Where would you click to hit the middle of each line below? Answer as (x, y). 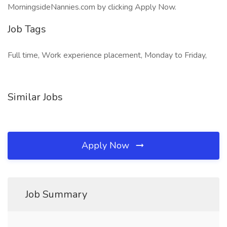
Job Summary (56, 194)
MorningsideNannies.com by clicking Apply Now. (92, 7)
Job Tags (27, 29)
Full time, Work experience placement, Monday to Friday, (107, 55)
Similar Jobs (35, 97)
